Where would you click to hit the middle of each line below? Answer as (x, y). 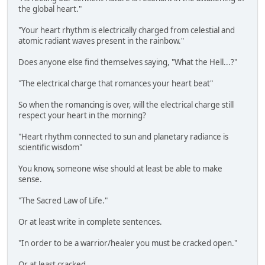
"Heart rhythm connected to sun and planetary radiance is (123, 137)
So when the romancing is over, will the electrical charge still (126, 105)
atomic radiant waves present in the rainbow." (101, 41)
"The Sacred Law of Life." (63, 201)
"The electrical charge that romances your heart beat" (116, 84)
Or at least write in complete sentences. (90, 222)
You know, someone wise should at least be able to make (120, 169)
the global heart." (50, 9)
